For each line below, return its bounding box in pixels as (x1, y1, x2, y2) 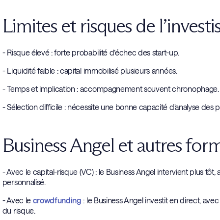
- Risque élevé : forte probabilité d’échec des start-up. (2, 48, 179, 57)
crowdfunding (32, 195, 82, 205)
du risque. (2, 206, 35, 215)
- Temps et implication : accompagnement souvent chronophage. (2, 84, 219, 93)
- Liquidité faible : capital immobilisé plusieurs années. (2, 66, 177, 75)
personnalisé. (2, 177, 46, 187)
